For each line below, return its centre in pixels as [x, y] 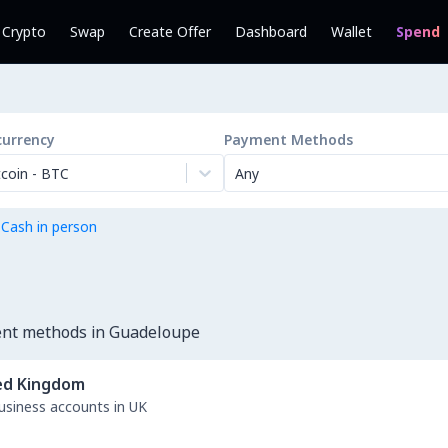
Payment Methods [288, 139]
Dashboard [271, 31]
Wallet [351, 31]
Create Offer [170, 31]
